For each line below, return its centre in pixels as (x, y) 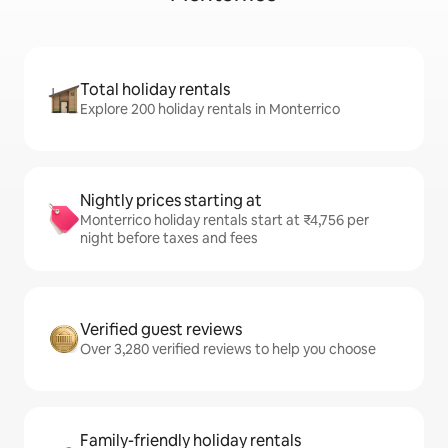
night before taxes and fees (169, 238)
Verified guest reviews (161, 330)
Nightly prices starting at (171, 201)
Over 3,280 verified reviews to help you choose (228, 349)
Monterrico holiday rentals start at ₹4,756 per (224, 220)
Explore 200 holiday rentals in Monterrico (210, 109)
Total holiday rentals (155, 90)
